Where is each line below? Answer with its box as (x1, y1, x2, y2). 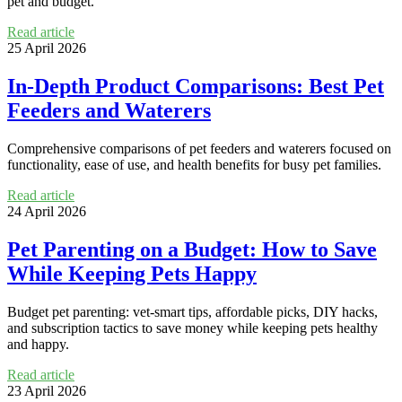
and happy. (7, 336, 69, 352)
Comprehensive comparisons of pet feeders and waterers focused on (7, 141, 391, 156)
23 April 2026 (7, 382, 86, 398)
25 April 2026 (7, 40, 86, 57)
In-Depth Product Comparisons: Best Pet (7, 74, 384, 99)
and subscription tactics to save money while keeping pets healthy (7, 319, 378, 336)
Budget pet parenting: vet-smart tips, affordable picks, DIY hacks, (7, 303, 378, 319)
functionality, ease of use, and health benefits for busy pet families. (7, 157, 381, 172)
